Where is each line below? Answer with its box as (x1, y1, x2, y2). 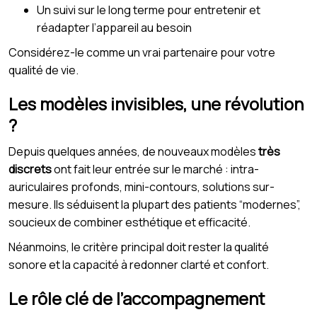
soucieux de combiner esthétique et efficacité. (8, 214, 250, 230)
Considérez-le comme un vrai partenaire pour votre (8, 44, 275, 60)
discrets (8, 161, 52, 177)
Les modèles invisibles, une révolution (8, 91, 304, 115)
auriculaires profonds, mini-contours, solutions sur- (8, 178, 275, 195)
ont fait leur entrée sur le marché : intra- (52, 161, 259, 177)
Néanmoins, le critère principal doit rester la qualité (8, 238, 269, 255)
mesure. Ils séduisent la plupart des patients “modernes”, (8, 196, 301, 212)
